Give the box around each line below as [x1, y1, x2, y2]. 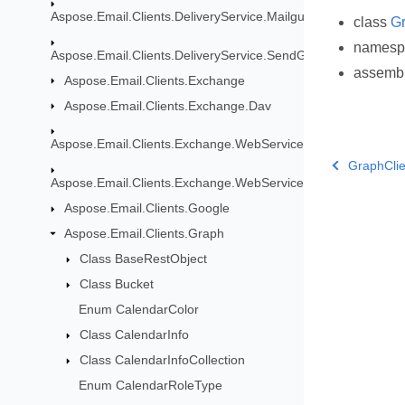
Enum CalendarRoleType [79, 378, 223, 393]
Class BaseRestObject [80, 251, 208, 267]
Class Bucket [80, 277, 155, 292]
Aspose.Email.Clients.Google [63, 201, 230, 216]
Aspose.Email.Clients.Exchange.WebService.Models [50, 175, 349, 191]
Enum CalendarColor [79, 302, 200, 317]
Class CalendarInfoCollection [80, 353, 246, 368]
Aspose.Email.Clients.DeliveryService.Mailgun [50, 8, 312, 24]
